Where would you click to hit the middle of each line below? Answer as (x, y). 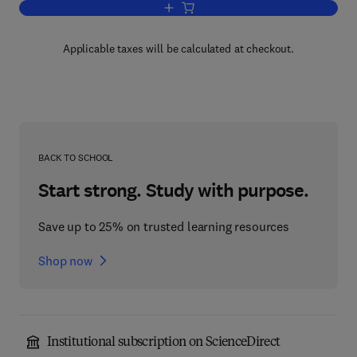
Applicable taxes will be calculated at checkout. (178, 49)
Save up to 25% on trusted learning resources (164, 226)
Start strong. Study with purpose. (174, 190)
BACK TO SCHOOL (76, 157)
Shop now (65, 261)
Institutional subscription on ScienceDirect (164, 343)
